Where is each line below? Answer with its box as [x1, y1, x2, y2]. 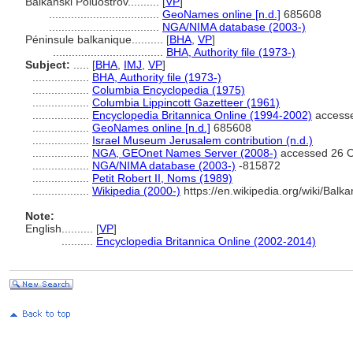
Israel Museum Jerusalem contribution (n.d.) [92, 134, 313, 147]
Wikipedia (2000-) [92, 184, 180, 197]
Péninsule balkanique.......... [25, 33, 166, 46]
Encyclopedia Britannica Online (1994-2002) [92, 109, 312, 121]
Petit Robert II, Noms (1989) [92, 172, 232, 184]
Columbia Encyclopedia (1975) [92, 84, 245, 96]
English [25, 222, 61, 235]
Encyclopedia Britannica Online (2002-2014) [96, 235, 316, 247]
